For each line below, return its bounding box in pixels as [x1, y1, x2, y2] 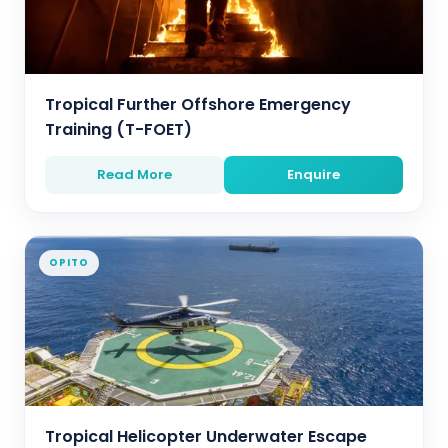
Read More [97, 165, 172, 184]
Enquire [287, 165, 340, 184]
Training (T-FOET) [45, 118, 192, 141]
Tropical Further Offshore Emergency [45, 93, 351, 116]
